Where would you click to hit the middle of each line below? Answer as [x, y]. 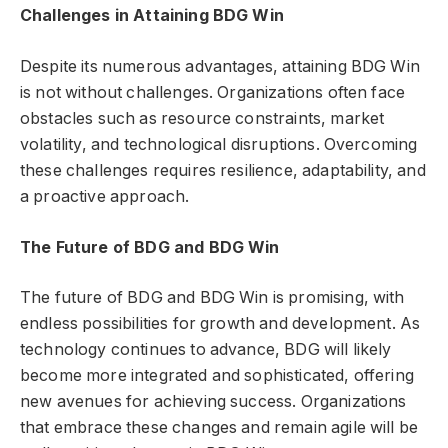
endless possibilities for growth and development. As [220, 324]
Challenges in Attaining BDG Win [152, 16]
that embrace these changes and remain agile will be [219, 428]
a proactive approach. [105, 197]
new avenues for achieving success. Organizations [213, 402]
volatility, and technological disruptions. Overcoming [219, 145]
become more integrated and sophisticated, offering [217, 376]
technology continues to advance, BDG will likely [206, 350]
